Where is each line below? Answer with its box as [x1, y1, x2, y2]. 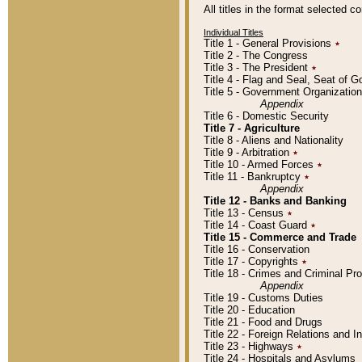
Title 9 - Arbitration [204, 146, 293, 159]
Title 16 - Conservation [204, 243, 309, 256]
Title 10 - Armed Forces [204, 158, 317, 171]
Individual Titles [204, 27, 263, 38]
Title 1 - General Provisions [204, 37, 335, 50]
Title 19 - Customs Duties [204, 292, 323, 305]
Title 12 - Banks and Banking [204, 195, 347, 208]
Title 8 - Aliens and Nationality [204, 134, 343, 147]
